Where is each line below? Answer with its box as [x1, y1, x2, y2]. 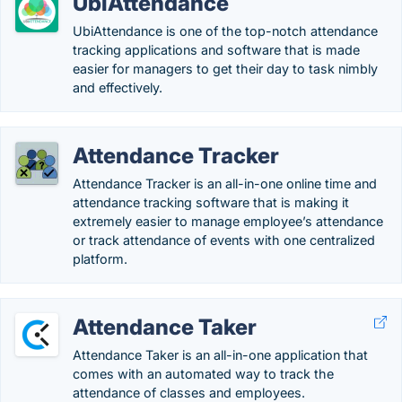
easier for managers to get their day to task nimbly [73, 61, 378, 76]
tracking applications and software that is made [73, 42, 360, 57]
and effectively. [73, 80, 162, 95]
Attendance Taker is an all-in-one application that [73, 347, 368, 363]
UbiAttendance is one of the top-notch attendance [73, 23, 378, 39]
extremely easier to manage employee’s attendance [73, 214, 383, 229]
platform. [73, 251, 127, 267]
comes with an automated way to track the [73, 366, 334, 381]
